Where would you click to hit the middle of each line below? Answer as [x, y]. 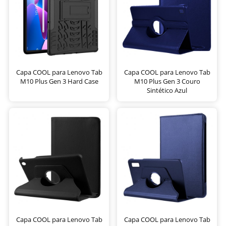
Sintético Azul [167, 90]
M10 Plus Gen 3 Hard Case [59, 81]
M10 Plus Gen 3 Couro [167, 81]
